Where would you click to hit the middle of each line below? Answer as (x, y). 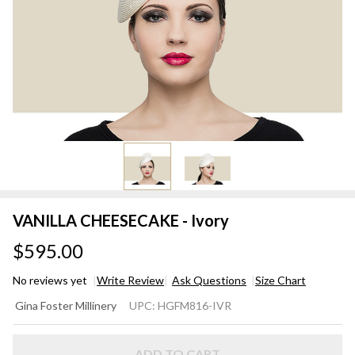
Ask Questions (209, 281)
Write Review (130, 281)
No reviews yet (51, 281)
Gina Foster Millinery (66, 306)
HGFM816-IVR (195, 306)
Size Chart (281, 281)
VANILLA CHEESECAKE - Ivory (121, 221)
